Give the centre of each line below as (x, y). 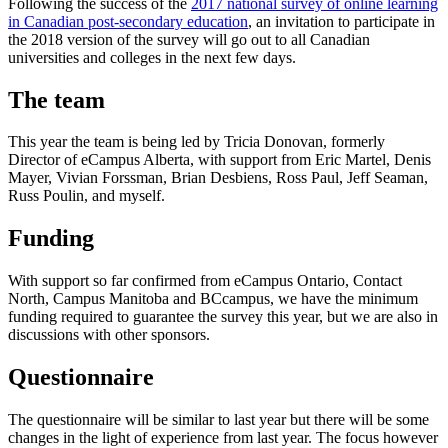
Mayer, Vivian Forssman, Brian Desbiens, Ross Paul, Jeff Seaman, (218, 178)
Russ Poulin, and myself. (86, 196)
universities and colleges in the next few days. (152, 57)
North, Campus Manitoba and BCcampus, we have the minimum (213, 299)
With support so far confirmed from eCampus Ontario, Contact (205, 281)
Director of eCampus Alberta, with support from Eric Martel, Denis (219, 160)
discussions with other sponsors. (109, 335)
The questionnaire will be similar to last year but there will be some (218, 420)
